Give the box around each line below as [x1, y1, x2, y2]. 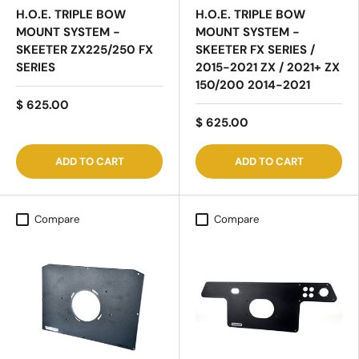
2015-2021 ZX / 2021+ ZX [196, 59, 340, 76]
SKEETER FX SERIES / [196, 42, 315, 58]
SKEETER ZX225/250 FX [16, 42, 153, 58]
